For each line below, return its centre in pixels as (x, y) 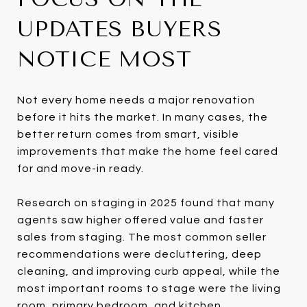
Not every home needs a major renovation (136, 100)
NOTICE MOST (105, 59)
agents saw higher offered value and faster (140, 220)
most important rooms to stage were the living (149, 288)
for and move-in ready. (81, 168)
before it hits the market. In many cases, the (143, 117)
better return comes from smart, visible (128, 134)
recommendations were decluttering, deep (139, 254)
